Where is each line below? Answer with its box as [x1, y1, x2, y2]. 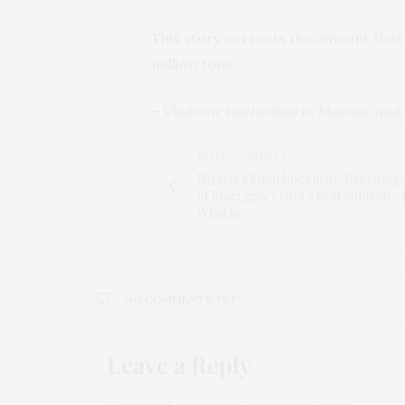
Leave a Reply [107, 348, 251, 381]
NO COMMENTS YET [125, 291, 238, 306]
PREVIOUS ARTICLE [197, 150, 287, 161]
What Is [197, 203, 240, 221]
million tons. [151, 53, 236, 72]
